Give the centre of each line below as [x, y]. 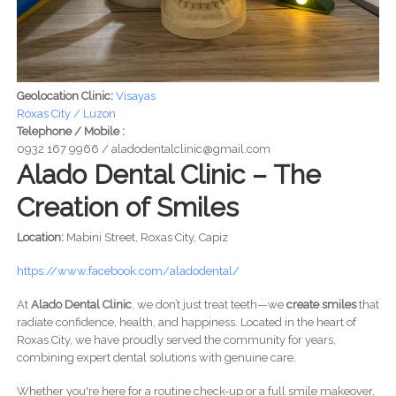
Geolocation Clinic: [66, 96]
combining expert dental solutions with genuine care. [156, 358]
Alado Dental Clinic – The [168, 175]
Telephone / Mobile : [72, 132]
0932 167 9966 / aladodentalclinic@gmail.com [143, 149]
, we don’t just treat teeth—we [209, 305]
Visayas [135, 96]
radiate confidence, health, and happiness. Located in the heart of [186, 323]
